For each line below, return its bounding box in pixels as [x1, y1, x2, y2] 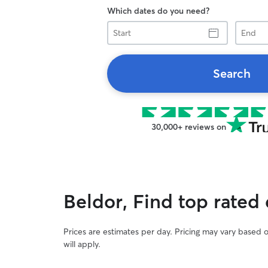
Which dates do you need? [107, 5, 209, 16]
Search [212, 66, 251, 81]
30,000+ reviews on [151, 121, 226, 132]
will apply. [63, 239, 100, 249]
